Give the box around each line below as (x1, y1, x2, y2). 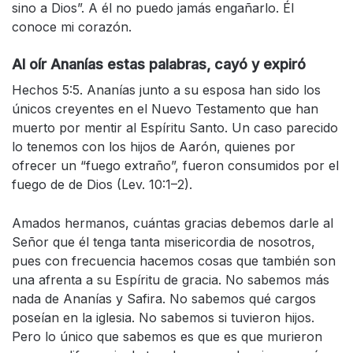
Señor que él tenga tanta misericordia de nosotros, (12, 233, 315, 250)
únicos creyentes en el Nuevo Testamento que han (12, 100, 318, 117)
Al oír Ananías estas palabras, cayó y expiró (12, 55, 306, 72)
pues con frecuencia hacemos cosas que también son (12, 252, 336, 269)
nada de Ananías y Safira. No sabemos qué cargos (12, 290, 316, 307)
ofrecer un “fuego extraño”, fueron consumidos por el (12, 157, 339, 173)
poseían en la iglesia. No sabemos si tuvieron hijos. (12, 309, 314, 325)
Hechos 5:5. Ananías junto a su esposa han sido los (12, 81, 321, 98)
